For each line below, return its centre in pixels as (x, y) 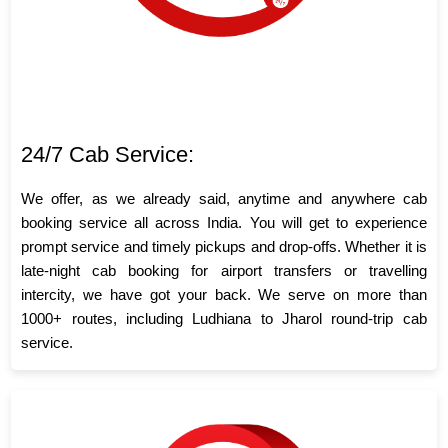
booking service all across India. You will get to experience (224, 222)
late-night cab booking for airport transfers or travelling (224, 270)
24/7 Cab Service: (108, 154)
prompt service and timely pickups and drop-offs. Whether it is (224, 246)
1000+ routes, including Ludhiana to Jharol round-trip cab (224, 318)
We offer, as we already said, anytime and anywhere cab (224, 198)
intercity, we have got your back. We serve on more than (224, 294)
